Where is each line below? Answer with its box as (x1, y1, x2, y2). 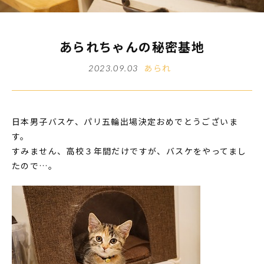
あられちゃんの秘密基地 (59, 37, 205, 55)
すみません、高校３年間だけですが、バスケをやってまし (12, 144, 247, 157)
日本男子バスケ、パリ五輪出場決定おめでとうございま (12, 115, 238, 127)
